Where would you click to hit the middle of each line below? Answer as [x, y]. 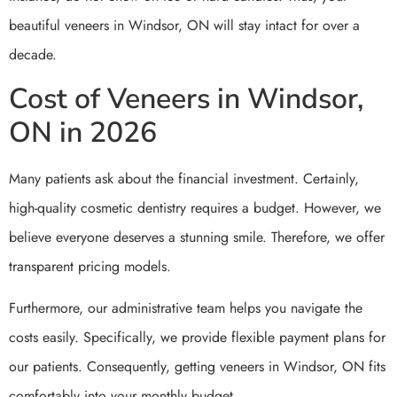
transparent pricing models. [90, 266]
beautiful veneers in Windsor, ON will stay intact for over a [184, 26]
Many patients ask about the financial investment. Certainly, [184, 178]
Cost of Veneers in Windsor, [187, 98]
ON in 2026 [83, 132]
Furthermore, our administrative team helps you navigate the [186, 307]
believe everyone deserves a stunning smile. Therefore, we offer [197, 237]
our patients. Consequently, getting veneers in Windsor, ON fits [197, 366]
